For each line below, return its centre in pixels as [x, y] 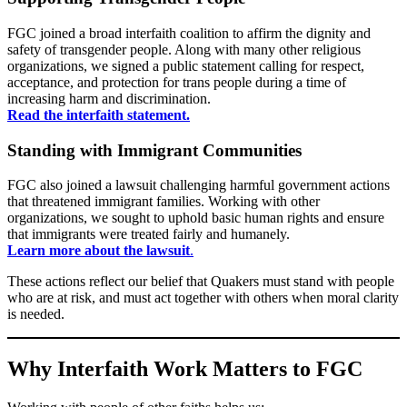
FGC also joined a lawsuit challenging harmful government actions [199, 185]
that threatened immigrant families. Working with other [164, 202]
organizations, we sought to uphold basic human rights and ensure [196, 218]
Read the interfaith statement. [99, 114]
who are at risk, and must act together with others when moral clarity [203, 298]
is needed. [36, 314]
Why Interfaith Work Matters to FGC [185, 369]
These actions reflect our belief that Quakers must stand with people [201, 282]
